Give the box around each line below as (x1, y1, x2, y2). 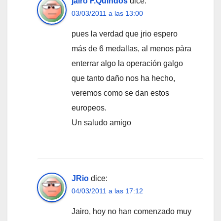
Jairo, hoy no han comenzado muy (72, 207, 191, 216)
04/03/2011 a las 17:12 (72, 187, 143, 195)
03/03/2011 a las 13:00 (72, 9, 143, 18)
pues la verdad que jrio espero (72, 30, 178, 38)
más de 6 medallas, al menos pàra (72, 44, 191, 53)
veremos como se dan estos (72, 89, 169, 98)
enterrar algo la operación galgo (72, 59, 183, 68)
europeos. (72, 104, 107, 112)
